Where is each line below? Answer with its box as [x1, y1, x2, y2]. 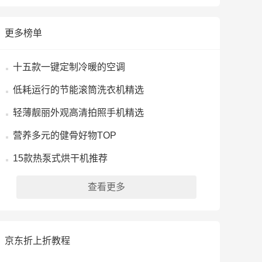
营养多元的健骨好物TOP [13, 130, 116, 140]
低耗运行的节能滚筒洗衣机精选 [13, 85, 144, 95]
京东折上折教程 [5, 236, 70, 246]
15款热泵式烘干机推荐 [13, 153, 108, 163]
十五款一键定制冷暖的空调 [13, 62, 125, 72]
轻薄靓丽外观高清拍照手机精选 [13, 108, 144, 118]
